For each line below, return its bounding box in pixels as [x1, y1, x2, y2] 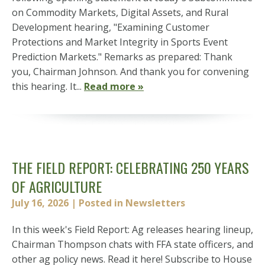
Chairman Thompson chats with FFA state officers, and [12, 238, 253, 251]
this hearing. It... [12, 80, 84, 93]
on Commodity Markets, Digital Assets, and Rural [12, 6, 228, 19]
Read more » [84, 80, 144, 93]
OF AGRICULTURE [12, 176, 102, 197]
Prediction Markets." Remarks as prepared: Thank [12, 50, 232, 63]
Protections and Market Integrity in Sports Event [12, 35, 228, 49]
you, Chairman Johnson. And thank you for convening [12, 65, 249, 78]
